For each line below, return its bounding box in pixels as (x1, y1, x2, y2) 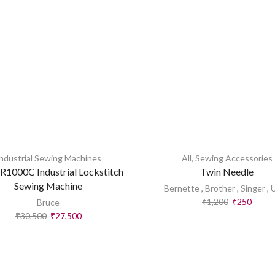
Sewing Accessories (195, 152, 273, 163)
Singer (240, 182, 265, 193)
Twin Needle (200, 165, 254, 177)
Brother (204, 182, 235, 193)
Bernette (163, 182, 199, 193)
